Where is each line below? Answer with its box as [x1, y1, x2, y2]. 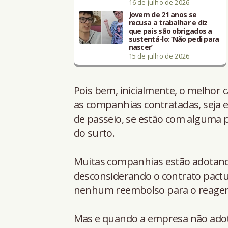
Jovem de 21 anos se [128, 9, 197, 19]
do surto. [73, 126, 115, 140]
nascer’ [128, 42, 153, 52]
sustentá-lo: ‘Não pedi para [128, 34, 219, 44]
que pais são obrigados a [128, 25, 212, 36]
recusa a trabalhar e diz [128, 17, 208, 27]
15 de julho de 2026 [128, 51, 190, 61]
